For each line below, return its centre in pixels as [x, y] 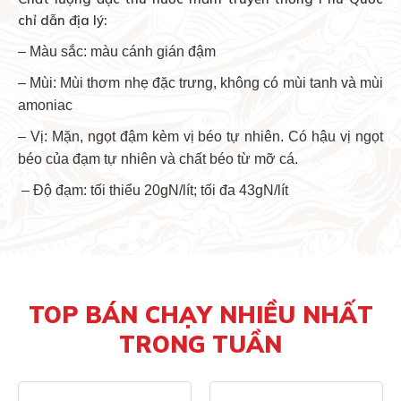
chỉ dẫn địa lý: [62, 21]
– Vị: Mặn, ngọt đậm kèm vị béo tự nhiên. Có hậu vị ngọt [200, 137]
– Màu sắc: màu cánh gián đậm [117, 52]
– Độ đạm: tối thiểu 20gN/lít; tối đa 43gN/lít [153, 191]
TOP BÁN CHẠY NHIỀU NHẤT [200, 315]
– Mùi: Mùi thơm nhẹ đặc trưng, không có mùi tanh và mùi [200, 83]
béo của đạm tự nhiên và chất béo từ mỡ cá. [158, 159]
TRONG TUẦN [200, 345]
